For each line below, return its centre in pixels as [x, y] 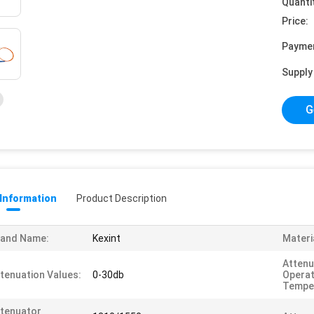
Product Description [122, 198]
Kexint [107, 238]
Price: [295, 21]
